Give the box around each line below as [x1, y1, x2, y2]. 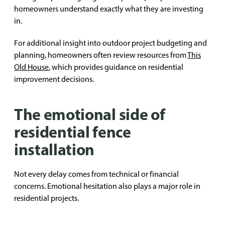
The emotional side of [14, 104, 165, 124]
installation [14, 139, 95, 159]
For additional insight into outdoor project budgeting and [14, 38, 207, 48]
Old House [14, 62, 49, 72]
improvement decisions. [14, 74, 94, 84]
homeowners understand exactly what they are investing [14, 4, 203, 14]
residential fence [14, 122, 131, 142]
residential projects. [14, 193, 79, 203]
